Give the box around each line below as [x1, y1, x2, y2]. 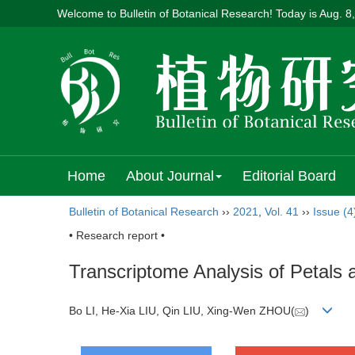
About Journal [126, 168, 214, 184]
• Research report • [69, 229, 165, 242]
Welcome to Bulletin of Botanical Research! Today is [57, 7, 319, 20]
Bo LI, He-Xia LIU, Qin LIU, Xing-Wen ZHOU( [69, 304, 295, 318]
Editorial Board [242, 168, 336, 184]
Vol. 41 [265, 205, 299, 218]
